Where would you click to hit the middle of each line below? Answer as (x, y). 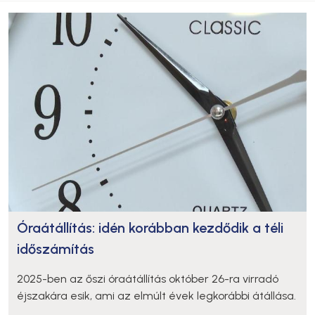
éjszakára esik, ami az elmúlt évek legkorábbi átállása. (156, 295)
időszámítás (56, 249)
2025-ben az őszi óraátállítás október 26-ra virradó (148, 278)
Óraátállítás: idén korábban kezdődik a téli (150, 227)
